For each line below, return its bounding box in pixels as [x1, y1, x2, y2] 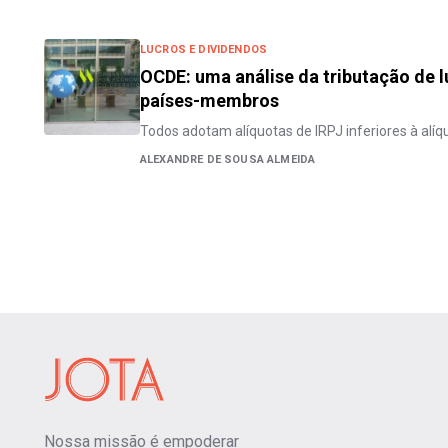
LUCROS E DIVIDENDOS [140, 43, 268, 56]
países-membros [140, 90, 279, 111]
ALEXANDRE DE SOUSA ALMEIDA [140, 153, 316, 166]
